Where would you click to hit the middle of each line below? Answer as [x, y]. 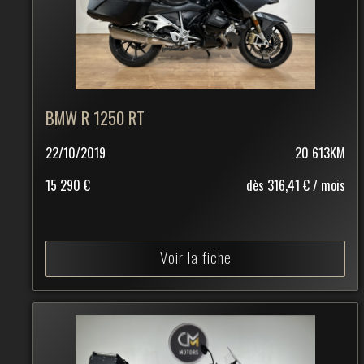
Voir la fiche [195, 258]
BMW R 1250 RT [95, 118]
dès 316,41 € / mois [296, 186]
